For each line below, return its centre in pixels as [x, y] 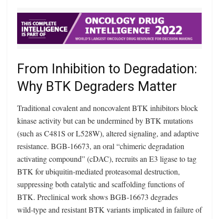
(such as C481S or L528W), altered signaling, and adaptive [108, 133]
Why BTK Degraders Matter [97, 86]
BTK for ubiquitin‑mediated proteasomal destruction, [99, 172]
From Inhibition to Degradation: [107, 69]
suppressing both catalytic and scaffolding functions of [101, 184]
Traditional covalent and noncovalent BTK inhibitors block [108, 108]
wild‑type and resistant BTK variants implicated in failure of [109, 210]
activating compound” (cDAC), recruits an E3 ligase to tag [107, 159]
